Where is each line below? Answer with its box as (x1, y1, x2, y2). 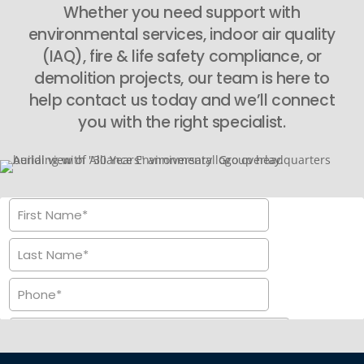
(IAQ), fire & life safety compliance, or (41, 45, 322, 67)
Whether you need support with (63, 2, 301, 24)
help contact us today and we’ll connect (28, 89, 336, 111)
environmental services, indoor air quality (28, 24, 336, 45)
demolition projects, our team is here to (33, 67, 330, 89)
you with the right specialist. (78, 111, 286, 133)
